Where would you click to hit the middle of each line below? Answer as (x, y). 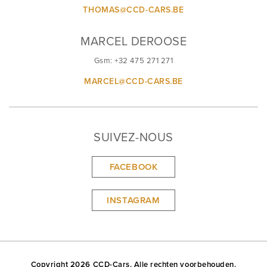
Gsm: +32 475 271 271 (133, 60)
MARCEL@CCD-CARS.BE (133, 81)
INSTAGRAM (133, 200)
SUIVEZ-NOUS (133, 137)
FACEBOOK (133, 167)
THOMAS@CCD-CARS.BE (133, 10)
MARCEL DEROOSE (133, 41)
